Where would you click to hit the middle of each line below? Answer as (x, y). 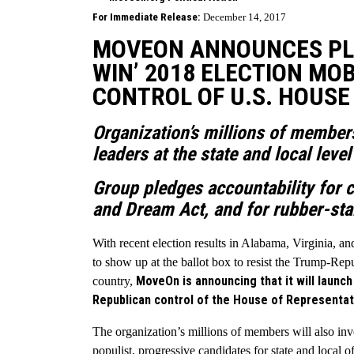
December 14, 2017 (245, 17)
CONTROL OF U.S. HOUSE (221, 97)
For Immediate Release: (148, 17)
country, (114, 281)
